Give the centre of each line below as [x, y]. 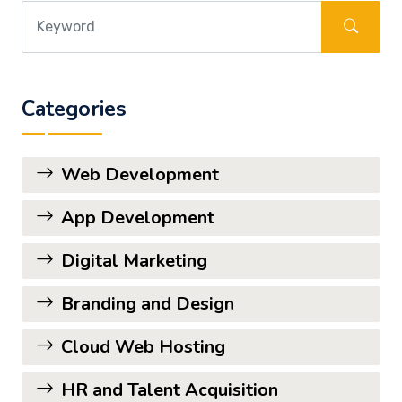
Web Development [140, 174]
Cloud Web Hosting [143, 346]
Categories [74, 108]
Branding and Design [148, 303]
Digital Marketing [134, 260]
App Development [138, 217]
